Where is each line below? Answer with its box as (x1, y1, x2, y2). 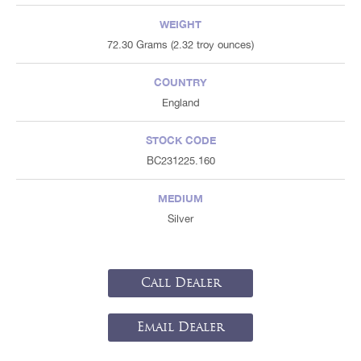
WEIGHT (160, 17, 201, 31)
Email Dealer (137, 319, 224, 334)
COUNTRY (154, 75, 207, 89)
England (161, 96, 200, 109)
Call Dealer (140, 275, 221, 290)
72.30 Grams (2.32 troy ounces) (107, 38, 254, 51)
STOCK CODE (145, 133, 216, 147)
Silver (168, 212, 193, 225)
